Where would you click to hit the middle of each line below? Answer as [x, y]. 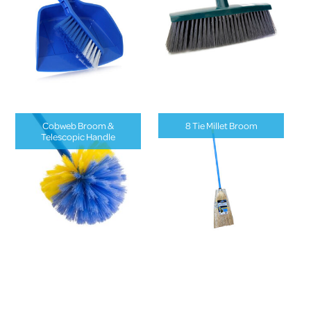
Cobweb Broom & [78, 126]
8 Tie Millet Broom [221, 126]
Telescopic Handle [78, 137]
